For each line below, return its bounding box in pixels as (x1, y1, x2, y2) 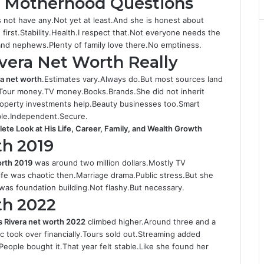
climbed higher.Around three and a (85, 217, 216, 226)
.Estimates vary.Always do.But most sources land (42, 74, 223, 84)
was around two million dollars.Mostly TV (32, 158, 186, 167)
